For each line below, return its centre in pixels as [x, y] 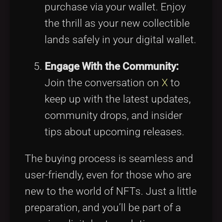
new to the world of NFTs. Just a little [111, 192]
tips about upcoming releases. [114, 132]
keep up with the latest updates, [118, 99]
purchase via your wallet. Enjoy [115, 7]
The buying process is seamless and [109, 159]
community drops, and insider [113, 116]
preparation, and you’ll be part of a [103, 208]
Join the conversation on [103, 83]
